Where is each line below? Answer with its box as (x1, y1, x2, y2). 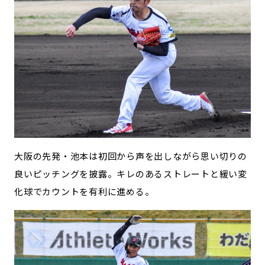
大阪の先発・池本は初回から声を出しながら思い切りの (14, 149, 247, 162)
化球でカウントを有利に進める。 (14, 185, 154, 198)
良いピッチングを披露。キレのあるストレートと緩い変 (14, 167, 247, 180)
